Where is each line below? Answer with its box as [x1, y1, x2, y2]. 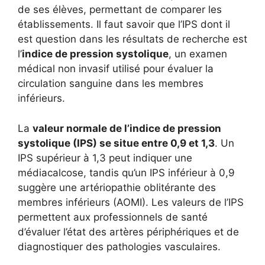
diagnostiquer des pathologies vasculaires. [18, 240, 221, 253]
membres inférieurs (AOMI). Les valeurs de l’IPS [18, 196, 244, 208]
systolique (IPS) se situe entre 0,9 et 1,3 [18, 137, 215, 149]
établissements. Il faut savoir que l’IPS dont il [18, 18, 230, 30]
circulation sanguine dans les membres [18, 77, 203, 89]
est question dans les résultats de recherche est [18, 33, 247, 45]
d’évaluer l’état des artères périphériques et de [18, 225, 239, 238]
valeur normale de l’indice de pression [33, 122, 221, 134]
